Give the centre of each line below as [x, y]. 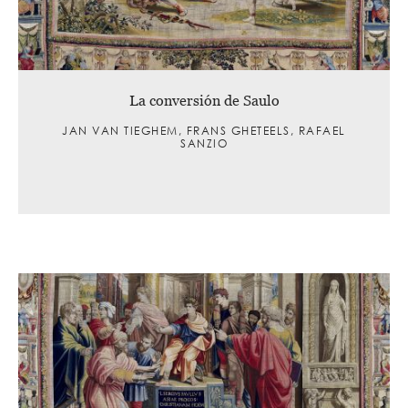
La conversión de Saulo [204, 100]
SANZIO [204, 143]
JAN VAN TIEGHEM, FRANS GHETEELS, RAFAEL [204, 130]
